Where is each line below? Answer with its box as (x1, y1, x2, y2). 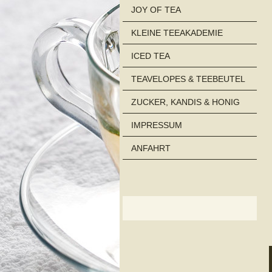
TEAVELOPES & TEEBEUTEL (131, 74, 245, 84)
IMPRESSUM (131, 120, 182, 130)
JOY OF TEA (131, 5, 181, 15)
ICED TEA (131, 51, 170, 61)
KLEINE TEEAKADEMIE (131, 28, 223, 38)
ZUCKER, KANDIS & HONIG (131, 97, 240, 107)
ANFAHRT (131, 143, 171, 153)
